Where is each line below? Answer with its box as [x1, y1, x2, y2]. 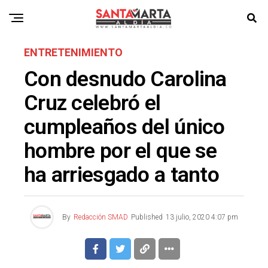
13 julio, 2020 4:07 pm [166, 213, 238, 221]
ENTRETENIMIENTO [24, 46, 123, 59]
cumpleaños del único [24, 114, 225, 139]
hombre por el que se [24, 138, 217, 163]
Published [131, 213, 163, 221]
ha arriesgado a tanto [24, 162, 219, 187]
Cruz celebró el [24, 90, 161, 115]
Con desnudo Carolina [24, 66, 227, 92]
